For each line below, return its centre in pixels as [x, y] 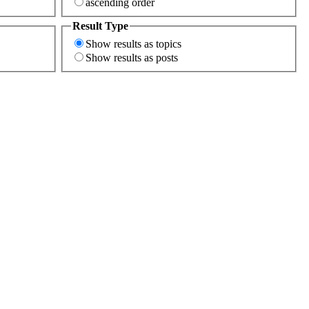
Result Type [100, 26]
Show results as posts [132, 57]
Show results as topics [133, 43]
